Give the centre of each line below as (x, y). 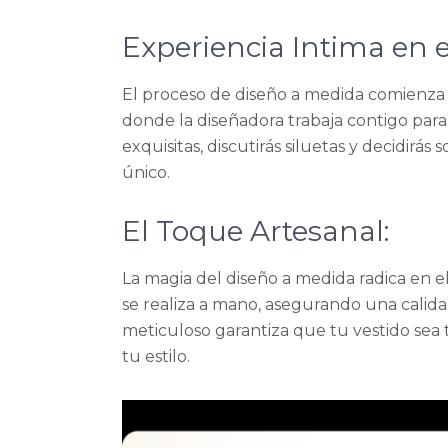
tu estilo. (156, 356)
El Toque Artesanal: (255, 231)
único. (146, 172)
